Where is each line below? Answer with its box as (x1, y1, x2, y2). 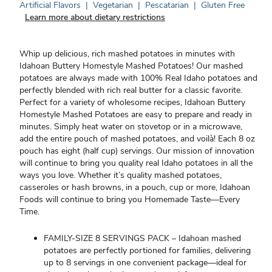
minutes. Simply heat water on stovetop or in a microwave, (19, 121, 242, 132)
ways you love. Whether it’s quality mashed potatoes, (19, 169, 222, 181)
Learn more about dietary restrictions (25, 12, 165, 23)
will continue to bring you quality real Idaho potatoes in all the (19, 157, 253, 169)
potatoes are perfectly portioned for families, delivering (44, 245, 251, 256)
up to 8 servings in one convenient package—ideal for (44, 257, 246, 268)
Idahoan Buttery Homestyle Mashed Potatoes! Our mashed (19, 60, 243, 72)
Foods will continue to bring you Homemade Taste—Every (19, 194, 240, 205)
